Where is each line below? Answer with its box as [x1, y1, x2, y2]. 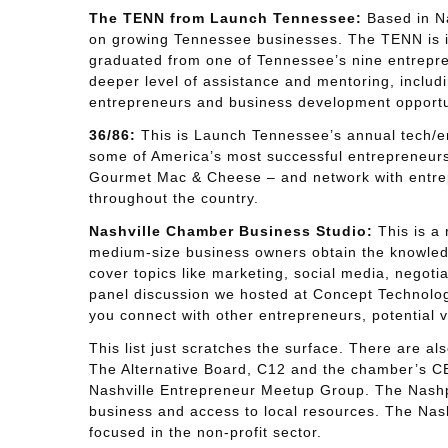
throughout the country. [88, 190, 259, 206]
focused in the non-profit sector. [88, 424, 322, 440]
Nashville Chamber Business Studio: [88, 223, 373, 239]
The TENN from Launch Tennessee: [88, 10, 362, 26]
